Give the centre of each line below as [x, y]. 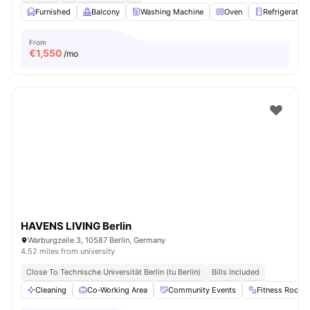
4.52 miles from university [68, 251]
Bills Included [236, 272]
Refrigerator [284, 12]
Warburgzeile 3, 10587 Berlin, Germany [97, 240]
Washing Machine [172, 12]
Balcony [106, 12]
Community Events [202, 290]
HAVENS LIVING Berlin [76, 226]
